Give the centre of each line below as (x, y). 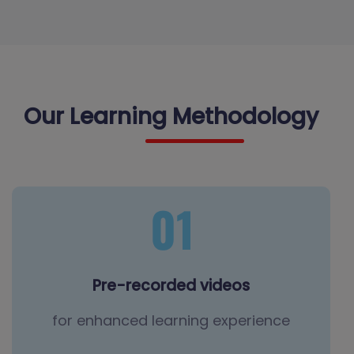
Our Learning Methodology (171, 116)
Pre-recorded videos (171, 285)
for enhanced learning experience (171, 320)
